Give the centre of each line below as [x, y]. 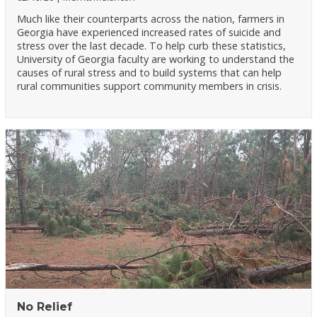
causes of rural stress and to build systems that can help [150, 73]
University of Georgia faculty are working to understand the [156, 59]
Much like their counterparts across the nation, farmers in [151, 19]
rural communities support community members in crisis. [150, 86]
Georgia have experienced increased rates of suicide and [149, 33]
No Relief [45, 307]
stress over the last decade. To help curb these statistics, [152, 46]
